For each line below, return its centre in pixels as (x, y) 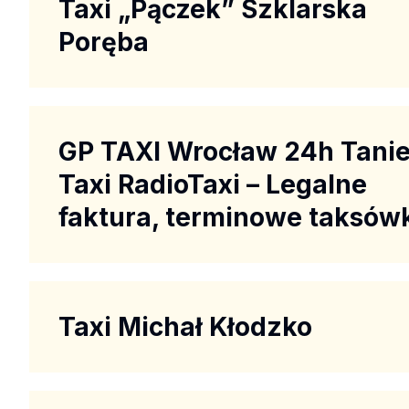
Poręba (104, 42)
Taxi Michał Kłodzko (185, 326)
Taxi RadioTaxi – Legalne (213, 184)
